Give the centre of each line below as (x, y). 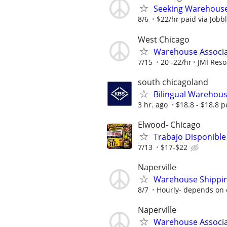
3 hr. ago (153, 104)
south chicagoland (173, 82)
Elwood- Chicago (169, 124)
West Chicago (164, 39)
